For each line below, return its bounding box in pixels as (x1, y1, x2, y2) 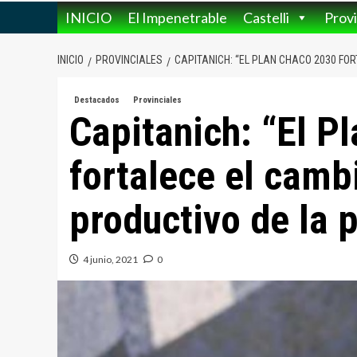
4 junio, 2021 (83, 253, 138, 266)
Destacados (74, 95, 120, 106)
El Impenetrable (127, 9, 227, 27)
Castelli (243, 9, 289, 27)
